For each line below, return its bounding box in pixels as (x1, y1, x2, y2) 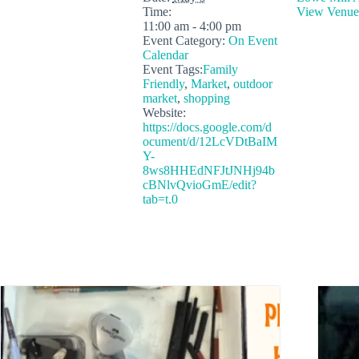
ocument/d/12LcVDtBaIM (142, 135, 277, 148)
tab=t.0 (142, 192, 178, 206)
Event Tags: (142, 63, 203, 76)
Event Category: (142, 34, 225, 47)
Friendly (142, 77, 184, 91)
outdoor (232, 77, 272, 91)
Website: (142, 106, 186, 119)
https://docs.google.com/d (142, 120, 272, 134)
